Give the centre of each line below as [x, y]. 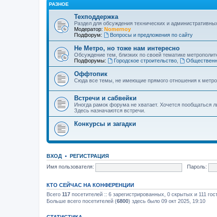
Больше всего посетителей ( [82, 201]
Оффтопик [91, 74]
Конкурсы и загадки [105, 124]
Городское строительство [145, 60]
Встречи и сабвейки [105, 98]
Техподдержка [96, 16]
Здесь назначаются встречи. [110, 110]
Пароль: [197, 167]
